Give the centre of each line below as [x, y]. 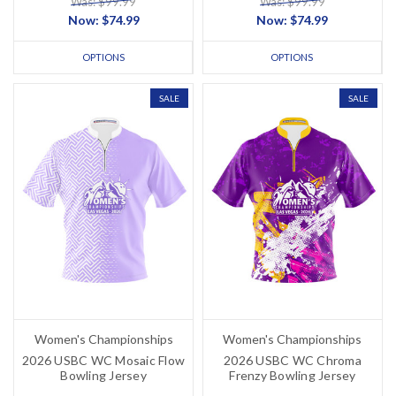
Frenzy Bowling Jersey [293, 376]
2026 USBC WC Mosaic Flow [103, 361]
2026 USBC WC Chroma [293, 361]
